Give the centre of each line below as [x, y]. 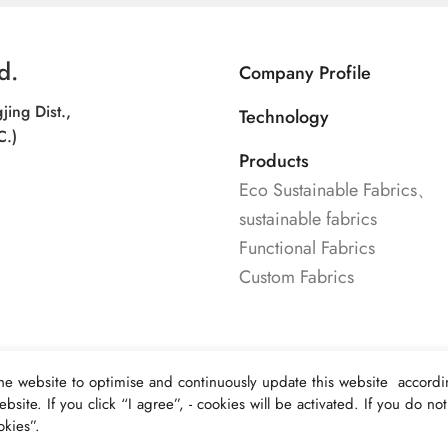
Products [274, 161]
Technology [284, 117]
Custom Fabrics [296, 277]
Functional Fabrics [307, 248]
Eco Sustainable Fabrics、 [337, 190]
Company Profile [305, 73]
